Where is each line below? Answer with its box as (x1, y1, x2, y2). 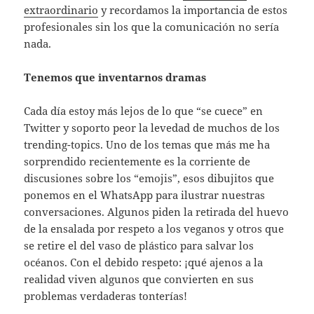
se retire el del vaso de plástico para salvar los (24, 238, 254, 252)
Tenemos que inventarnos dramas (24, 69, 207, 84)
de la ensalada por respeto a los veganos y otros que (24, 221, 285, 235)
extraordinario (24, 2, 99, 17)
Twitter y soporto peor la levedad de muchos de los (24, 120, 280, 135)
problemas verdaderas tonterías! (24, 288, 188, 303)
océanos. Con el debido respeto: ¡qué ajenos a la (24, 254, 264, 269)
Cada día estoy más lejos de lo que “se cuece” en (24, 103, 264, 118)
